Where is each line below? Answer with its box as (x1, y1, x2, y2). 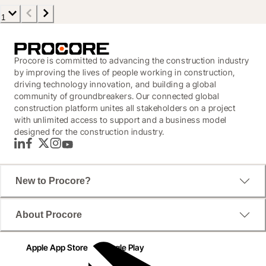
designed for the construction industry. (14, 126, 164, 137)
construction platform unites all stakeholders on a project (14, 102, 236, 113)
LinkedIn (15, 144, 40, 153)
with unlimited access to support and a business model (14, 114, 227, 125)
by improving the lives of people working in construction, (14, 66, 236, 77)
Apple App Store (26, 242, 88, 252)
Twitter (39, 144, 59, 153)
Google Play (100, 242, 144, 252)
